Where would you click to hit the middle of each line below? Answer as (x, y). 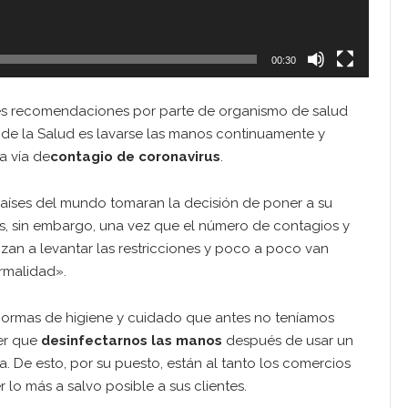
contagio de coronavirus (135, 157)
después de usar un (288, 340)
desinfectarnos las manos (132, 340)
